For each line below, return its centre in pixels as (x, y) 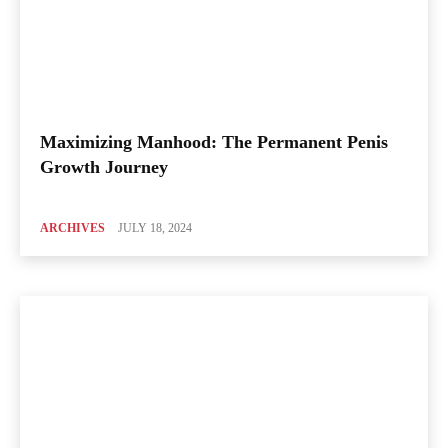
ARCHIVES (72, 228)
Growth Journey (104, 167)
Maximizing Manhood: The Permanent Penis (214, 142)
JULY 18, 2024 (155, 228)
